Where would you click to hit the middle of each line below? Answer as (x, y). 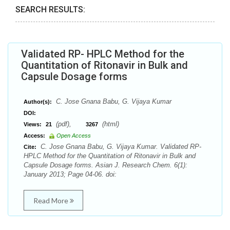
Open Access (74, 136)
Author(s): (38, 102)
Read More (51, 200)
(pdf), (70, 124)
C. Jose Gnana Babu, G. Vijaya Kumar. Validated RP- (120, 147)
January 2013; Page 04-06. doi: (70, 174)
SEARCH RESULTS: (50, 9)
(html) (110, 124)
